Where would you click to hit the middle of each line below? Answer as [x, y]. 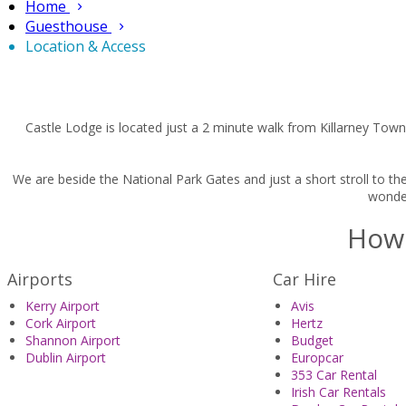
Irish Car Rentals [338, 392]
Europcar [317, 358]
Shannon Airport [73, 341]
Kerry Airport [63, 306]
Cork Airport [61, 324]
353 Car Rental [333, 375]
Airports [40, 280]
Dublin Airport [66, 358]
